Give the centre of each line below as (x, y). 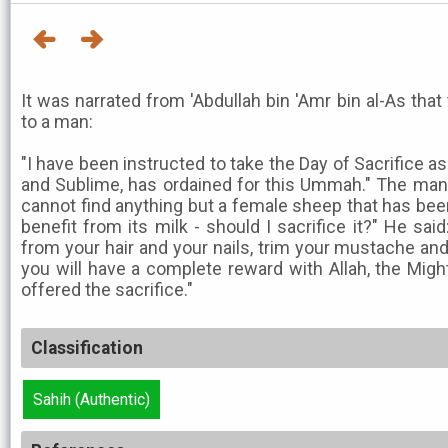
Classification (87, 348)
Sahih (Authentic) (91, 399)
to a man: (57, 121)
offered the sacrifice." (107, 289)
